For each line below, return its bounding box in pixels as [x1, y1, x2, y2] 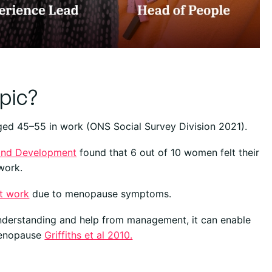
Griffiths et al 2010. [44, 229, 133, 242]
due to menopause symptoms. [29, 188, 172, 200]
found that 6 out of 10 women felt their [76, 146, 260, 159]
